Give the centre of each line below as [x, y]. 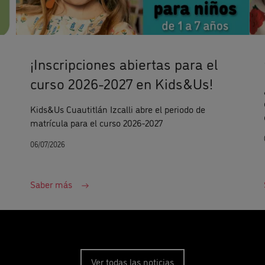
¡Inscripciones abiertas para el [124, 64]
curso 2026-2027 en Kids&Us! [121, 83]
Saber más [51, 184]
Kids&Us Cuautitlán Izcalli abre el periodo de [117, 109]
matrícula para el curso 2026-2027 [96, 123]
